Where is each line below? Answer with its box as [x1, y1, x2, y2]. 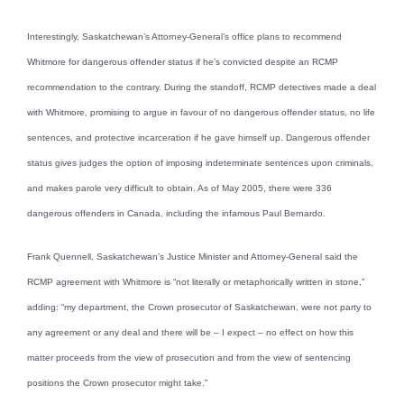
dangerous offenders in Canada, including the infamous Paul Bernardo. [27, 207, 326, 218]
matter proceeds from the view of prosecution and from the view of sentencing [27, 352, 351, 363]
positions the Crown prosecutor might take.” [27, 377, 207, 388]
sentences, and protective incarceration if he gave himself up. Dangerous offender [27, 132, 370, 142]
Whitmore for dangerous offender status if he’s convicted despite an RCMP [27, 56, 338, 67]
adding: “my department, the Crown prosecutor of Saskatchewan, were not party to [27, 301, 372, 312]
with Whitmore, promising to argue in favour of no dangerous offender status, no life [27, 106, 375, 117]
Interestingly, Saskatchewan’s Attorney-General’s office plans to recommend [27, 31, 342, 41]
